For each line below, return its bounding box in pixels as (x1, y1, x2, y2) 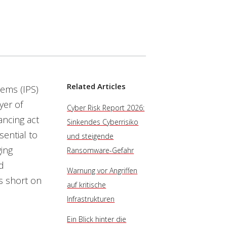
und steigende (67, 131, 114, 141)
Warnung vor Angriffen (67, 166, 138, 175)
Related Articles (67, 81, 126, 91)
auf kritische (67, 180, 106, 190)
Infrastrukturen (67, 194, 115, 204)
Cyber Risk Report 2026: (67, 103, 145, 112)
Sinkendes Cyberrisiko (67, 117, 139, 127)
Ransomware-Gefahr (67, 145, 134, 155)
